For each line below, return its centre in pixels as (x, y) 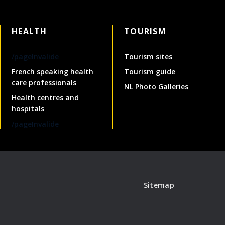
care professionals (44, 82)
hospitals (28, 108)
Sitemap (159, 185)
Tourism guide (150, 71)
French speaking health (52, 71)
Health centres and (45, 97)
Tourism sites (148, 56)
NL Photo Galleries (156, 86)
